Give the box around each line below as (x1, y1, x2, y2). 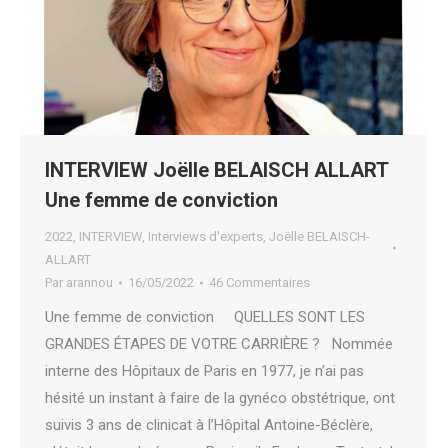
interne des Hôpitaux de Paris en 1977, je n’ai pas (45, 362, 364, 381)
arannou (66, 275, 113, 291)
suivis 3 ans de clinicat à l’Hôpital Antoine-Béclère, (45, 416, 373, 435)
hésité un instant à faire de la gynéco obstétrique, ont (45, 389, 395, 408)
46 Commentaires (209, 275, 310, 291)
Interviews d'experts (148, 229, 263, 245)
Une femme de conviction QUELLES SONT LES (45, 308, 365, 327)
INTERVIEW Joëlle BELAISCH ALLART (45, 158, 388, 183)
